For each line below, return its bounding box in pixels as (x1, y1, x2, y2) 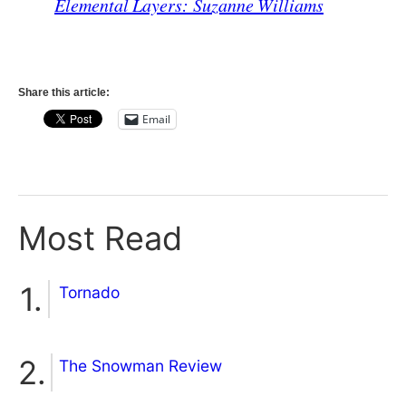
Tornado (59, 283, 120, 303)
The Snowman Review (59, 356, 222, 376)
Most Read (18, 217, 182, 258)
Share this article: (18, 85, 110, 99)
